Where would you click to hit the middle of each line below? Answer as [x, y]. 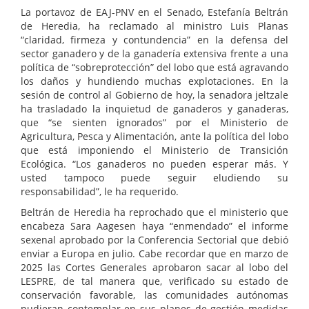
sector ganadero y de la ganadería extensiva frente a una [154, 54]
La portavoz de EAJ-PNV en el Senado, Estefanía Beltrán [154, 12]
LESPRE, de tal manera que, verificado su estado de [154, 281]
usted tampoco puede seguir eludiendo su [154, 178]
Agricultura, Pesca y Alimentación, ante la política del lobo [154, 137]
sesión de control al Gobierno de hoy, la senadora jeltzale [154, 95]
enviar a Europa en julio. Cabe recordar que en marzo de [154, 254]
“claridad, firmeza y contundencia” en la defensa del [154, 40]
